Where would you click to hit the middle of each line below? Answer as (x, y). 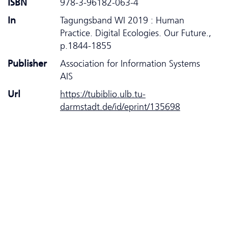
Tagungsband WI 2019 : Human (122, 20)
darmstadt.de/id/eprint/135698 (120, 107)
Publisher (27, 63)
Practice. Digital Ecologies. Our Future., (136, 33)
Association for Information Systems (130, 63)
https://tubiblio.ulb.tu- (103, 94)
